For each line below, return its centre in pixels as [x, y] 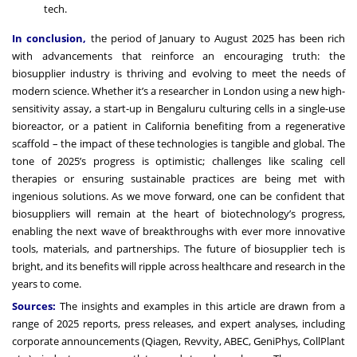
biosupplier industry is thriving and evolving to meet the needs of [178, 73]
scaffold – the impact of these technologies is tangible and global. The [178, 143]
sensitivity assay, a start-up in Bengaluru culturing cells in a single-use [178, 108]
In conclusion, [49, 38]
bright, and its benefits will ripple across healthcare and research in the [178, 266]
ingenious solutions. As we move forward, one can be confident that [178, 196]
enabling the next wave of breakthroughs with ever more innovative [178, 231]
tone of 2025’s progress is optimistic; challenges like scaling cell [178, 161]
